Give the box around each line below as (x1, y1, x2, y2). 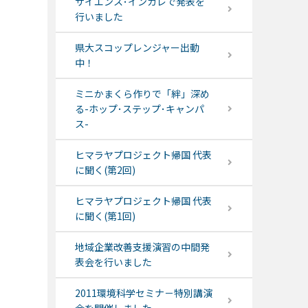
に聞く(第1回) (74, 209, 135, 223)
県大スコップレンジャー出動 (74, 41, 199, 55)
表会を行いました (74, 255, 152, 269)
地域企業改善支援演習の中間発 (74, 240, 210, 254)
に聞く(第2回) (74, 163, 135, 177)
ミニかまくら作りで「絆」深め (74, 87, 210, 101)
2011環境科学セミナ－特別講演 (74, 286, 212, 300)
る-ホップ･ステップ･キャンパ (74, 102, 204, 116)
